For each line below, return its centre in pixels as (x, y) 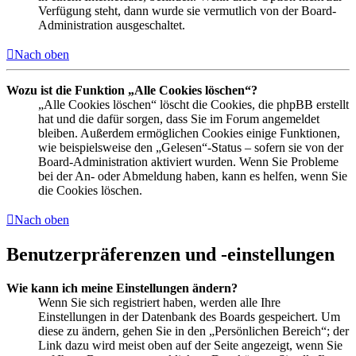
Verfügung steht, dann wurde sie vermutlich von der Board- (187, 11)
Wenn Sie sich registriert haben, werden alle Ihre (159, 302)
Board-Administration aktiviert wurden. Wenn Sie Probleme (188, 162)
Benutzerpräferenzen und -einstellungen (170, 254)
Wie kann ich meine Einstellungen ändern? (122, 288)
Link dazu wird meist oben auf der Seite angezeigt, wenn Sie (190, 345)
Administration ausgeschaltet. (112, 25)
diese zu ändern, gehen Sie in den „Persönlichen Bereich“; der (193, 331)
